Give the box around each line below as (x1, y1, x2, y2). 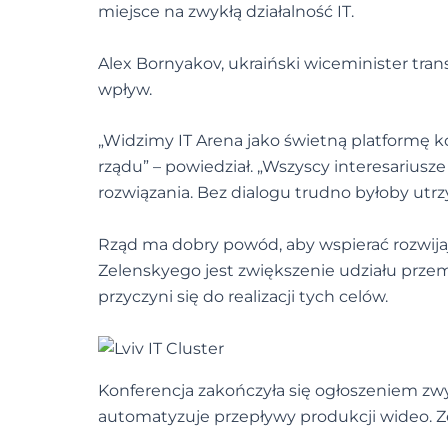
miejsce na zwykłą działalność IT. (98, 2, 354, 22)
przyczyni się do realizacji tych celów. (98, 287, 388, 307)
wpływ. (98, 79, 152, 99)
